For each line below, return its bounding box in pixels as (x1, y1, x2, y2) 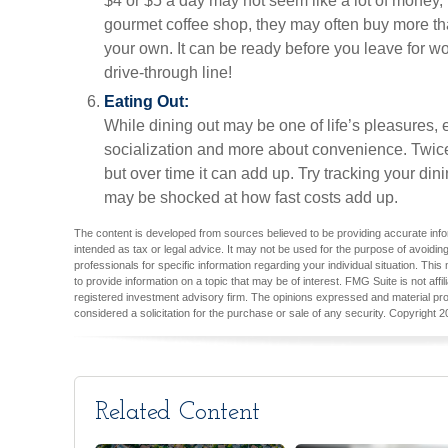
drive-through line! (104, 64, 232, 81)
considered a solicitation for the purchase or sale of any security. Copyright (74, 307, 439, 319)
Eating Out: (104, 93, 189, 110)
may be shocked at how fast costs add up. (104, 189, 402, 206)
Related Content (95, 399, 260, 426)
